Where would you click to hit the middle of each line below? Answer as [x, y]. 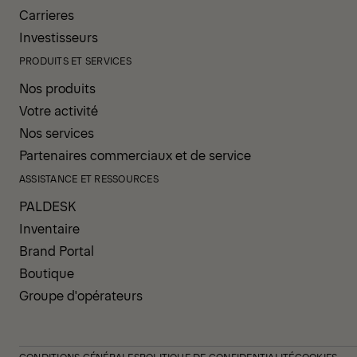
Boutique [47, 273]
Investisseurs [59, 37]
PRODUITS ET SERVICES [75, 61]
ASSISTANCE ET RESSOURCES [89, 179]
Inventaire [49, 228]
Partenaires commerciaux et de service [135, 155]
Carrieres [47, 15]
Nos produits [57, 88]
